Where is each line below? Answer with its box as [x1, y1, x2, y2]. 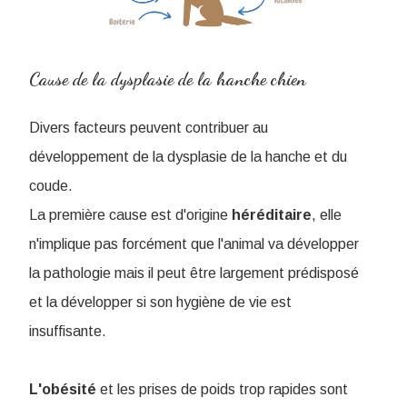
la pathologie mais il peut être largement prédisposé [29, 265, 359, 282]
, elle [312, 207, 342, 223]
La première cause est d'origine [29, 207, 232, 223]
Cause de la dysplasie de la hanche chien [29, 68, 306, 91]
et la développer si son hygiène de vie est [29, 294, 292, 311]
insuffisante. [29, 323, 106, 340]
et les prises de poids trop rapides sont [96, 382, 348, 398]
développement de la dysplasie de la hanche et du [29, 149, 347, 165]
